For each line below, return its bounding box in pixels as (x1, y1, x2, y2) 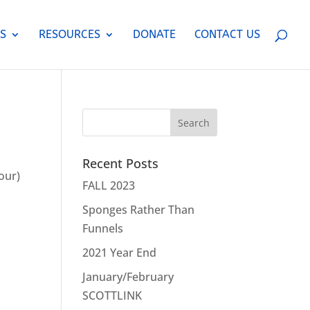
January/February (82, 269, 174, 284)
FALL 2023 (82, 178, 136, 193)
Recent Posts (82, 155, 159, 172)
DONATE (133, 28, 176, 41)
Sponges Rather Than (82, 202, 195, 217)
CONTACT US (194, 28, 260, 41)
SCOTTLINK (82, 288, 143, 303)
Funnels (82, 221, 124, 236)
